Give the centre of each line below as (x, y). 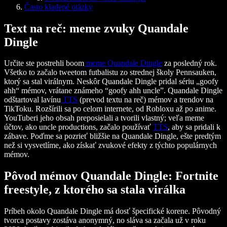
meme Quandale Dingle (123, 63)
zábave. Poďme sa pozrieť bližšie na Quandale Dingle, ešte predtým (112, 136)
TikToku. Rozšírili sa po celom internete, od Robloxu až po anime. (110, 109)
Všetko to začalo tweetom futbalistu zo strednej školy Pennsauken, (110, 72)
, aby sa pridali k (194, 127)
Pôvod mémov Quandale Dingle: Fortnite (111, 176)
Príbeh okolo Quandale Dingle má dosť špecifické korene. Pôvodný (112, 211)
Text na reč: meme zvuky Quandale (96, 28)
